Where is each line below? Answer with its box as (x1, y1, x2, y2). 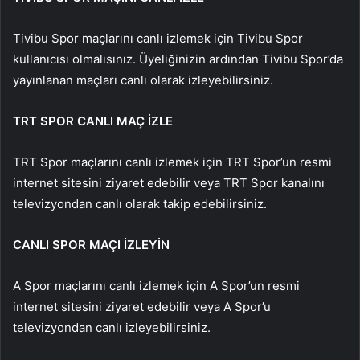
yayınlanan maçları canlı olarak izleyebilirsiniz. (13, 72, 273, 88)
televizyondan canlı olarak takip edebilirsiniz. (13, 195, 267, 211)
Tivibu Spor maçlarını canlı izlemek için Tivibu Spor (13, 30, 303, 46)
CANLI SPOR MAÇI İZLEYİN (13, 236, 170, 252)
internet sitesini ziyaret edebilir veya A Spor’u (13, 298, 271, 314)
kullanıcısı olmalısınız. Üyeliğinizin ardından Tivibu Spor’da (13, 51, 343, 67)
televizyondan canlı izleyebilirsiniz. (13, 319, 211, 335)
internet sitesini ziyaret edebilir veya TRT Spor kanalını (13, 174, 325, 190)
